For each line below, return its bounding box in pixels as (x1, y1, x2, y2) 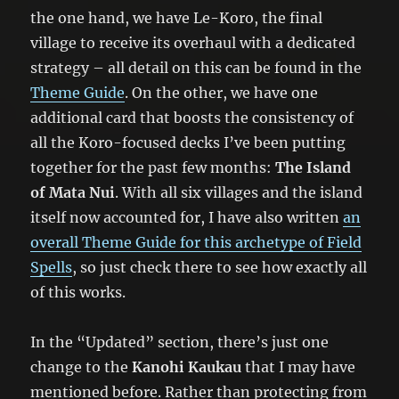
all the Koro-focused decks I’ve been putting (30, 133, 346, 151)
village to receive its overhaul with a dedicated (30, 33, 356, 52)
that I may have (241, 357, 356, 376)
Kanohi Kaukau (132, 357, 242, 376)
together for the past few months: (30, 158, 276, 176)
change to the (30, 357, 133, 376)
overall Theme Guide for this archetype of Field (30, 232, 362, 251)
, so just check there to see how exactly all (72, 257, 368, 276)
